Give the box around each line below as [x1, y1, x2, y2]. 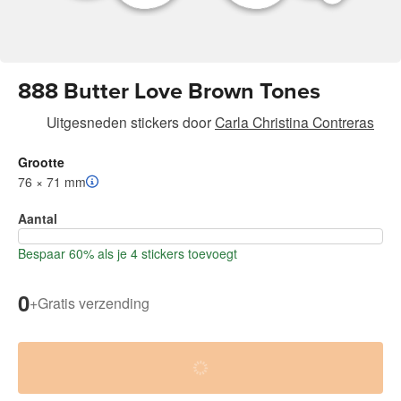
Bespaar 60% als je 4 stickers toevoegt [18, 244, 237, 263]
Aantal [18, 209, 57, 228]
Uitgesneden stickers [47, 112, 179, 132]
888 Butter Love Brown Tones [18, 78, 320, 106]
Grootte [18, 153, 64, 172]
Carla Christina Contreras [215, 112, 374, 132]
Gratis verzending [38, 292, 149, 313]
